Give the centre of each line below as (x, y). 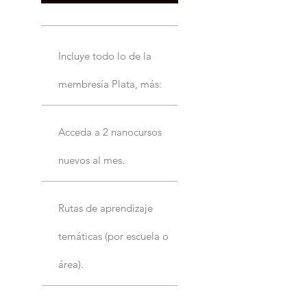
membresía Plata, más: (110, 84)
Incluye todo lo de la (105, 56)
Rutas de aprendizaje (106, 208)
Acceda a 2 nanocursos (110, 132)
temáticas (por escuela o (113, 236)
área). (71, 264)
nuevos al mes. (91, 160)
